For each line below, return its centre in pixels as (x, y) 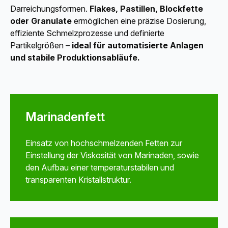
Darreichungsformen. (50, 9)
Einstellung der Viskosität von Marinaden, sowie (112, 155)
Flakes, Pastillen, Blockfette (146, 9)
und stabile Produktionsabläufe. (75, 58)
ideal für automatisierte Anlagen (138, 46)
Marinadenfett (65, 117)
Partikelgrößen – (41, 46)
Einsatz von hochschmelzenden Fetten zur (104, 143)
